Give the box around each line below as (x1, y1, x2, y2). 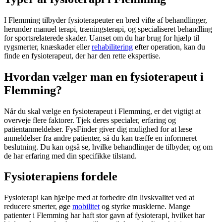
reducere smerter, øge (4, 202, 72, 211)
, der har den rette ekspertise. (71, 51, 161, 60)
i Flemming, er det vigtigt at (112, 107, 201, 115)
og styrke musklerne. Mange (100, 202, 190, 211)
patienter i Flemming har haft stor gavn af (4, 211, 135, 220)
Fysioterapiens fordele (4, 170, 117, 183)
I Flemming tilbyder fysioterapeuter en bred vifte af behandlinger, (4, 15, 207, 24)
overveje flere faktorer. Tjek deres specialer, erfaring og (4, 115, 176, 124)
